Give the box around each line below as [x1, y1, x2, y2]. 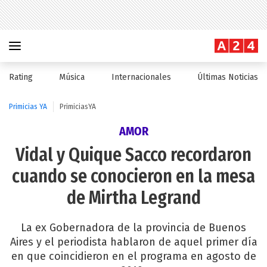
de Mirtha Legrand [66, 187, 201, 209]
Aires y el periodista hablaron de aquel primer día [10, 235, 257, 249]
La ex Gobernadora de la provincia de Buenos [21, 221, 246, 234]
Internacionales [111, 72, 171, 82]
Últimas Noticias [197, 72, 258, 82]
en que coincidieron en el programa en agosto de [11, 250, 256, 263]
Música [59, 72, 85, 82]
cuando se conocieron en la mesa [12, 166, 255, 187]
